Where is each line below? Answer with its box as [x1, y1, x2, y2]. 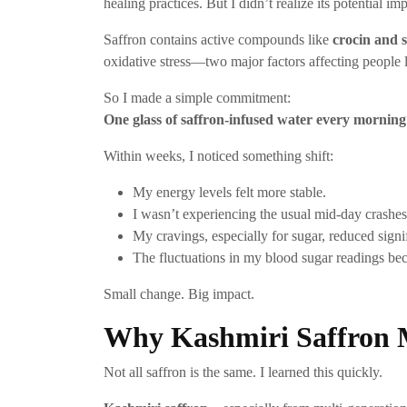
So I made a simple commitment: [104, 90, 291, 106]
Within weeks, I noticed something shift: [104, 148, 333, 164]
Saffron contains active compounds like [104, 32, 333, 48]
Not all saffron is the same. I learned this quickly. [104, 364, 382, 381]
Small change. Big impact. [104, 286, 254, 303]
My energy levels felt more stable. [133, 184, 326, 201]
